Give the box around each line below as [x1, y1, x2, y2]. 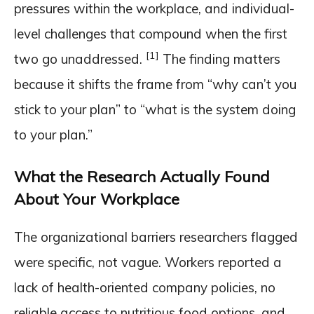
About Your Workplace [14, 189, 179, 210]
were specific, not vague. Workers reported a [14, 254, 282, 271]
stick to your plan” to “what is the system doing [14, 101, 296, 118]
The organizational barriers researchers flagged [14, 228, 298, 246]
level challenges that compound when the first [14, 25, 287, 43]
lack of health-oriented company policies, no [14, 279, 275, 296]
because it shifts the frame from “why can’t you [14, 76, 296, 93]
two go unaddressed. [14, 50, 146, 68]
